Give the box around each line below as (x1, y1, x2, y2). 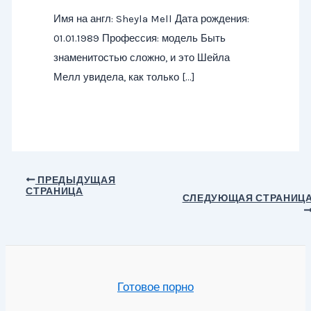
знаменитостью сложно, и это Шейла (53, 51, 230, 64)
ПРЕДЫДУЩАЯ (35, 174, 116, 185)
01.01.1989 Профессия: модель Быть (53, 31, 226, 44)
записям (11, 210, 58, 224)
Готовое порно (117, 280, 194, 294)
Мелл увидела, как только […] (53, 70, 195, 83)
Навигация (11, 171, 70, 185)
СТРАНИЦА (26, 185, 83, 196)
